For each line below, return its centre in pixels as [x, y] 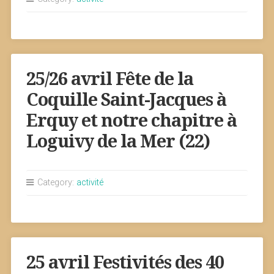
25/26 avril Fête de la [109, 79]
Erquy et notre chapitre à [131, 120]
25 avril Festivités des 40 [125, 262]
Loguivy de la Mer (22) [118, 141]
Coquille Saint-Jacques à [126, 100]
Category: [55, 183]
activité [90, 183]
